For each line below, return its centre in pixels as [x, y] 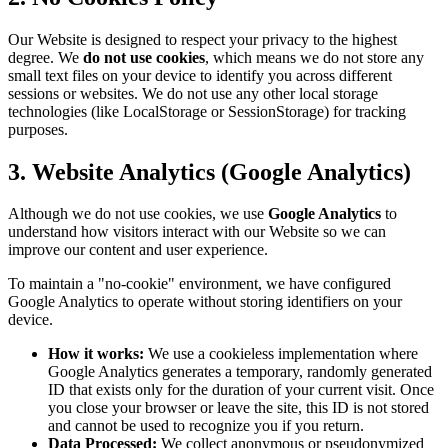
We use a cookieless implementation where [281, 354]
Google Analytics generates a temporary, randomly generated [240, 372]
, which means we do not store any [314, 57]
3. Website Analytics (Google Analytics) [209, 171]
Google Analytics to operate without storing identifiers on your [205, 302]
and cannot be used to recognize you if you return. [206, 426]
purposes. [38, 129]
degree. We [45, 57]
